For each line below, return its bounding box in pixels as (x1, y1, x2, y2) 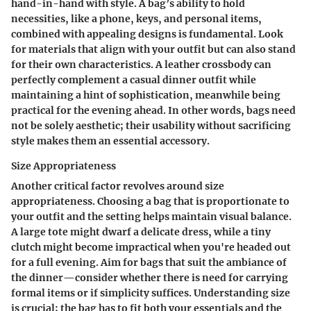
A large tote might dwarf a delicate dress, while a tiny (11, 226, 271, 239)
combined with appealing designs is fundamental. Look (11, 28, 283, 41)
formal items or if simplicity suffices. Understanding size (11, 287, 290, 300)
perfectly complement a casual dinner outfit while (11, 74, 256, 87)
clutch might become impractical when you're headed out (11, 241, 291, 254)
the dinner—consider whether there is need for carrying (11, 271, 288, 285)
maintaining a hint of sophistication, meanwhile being (11, 89, 280, 102)
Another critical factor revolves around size (11, 180, 224, 193)
